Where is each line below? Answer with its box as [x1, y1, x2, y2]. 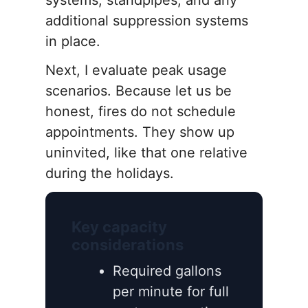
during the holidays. [45, 165, 174, 182]
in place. [45, 33, 100, 50]
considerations [71, 236, 184, 254]
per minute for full [113, 283, 229, 300]
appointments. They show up [45, 124, 234, 141]
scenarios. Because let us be [45, 82, 232, 100]
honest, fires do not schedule [45, 103, 236, 120]
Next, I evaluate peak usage [45, 62, 227, 79]
